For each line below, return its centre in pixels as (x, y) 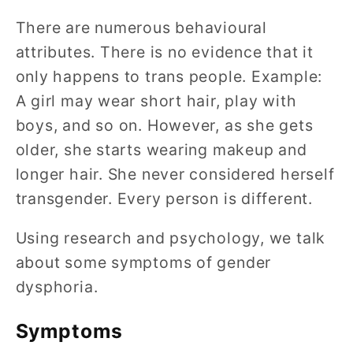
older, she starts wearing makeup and (161, 149)
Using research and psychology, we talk (171, 238)
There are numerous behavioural (141, 27)
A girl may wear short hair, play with (156, 100)
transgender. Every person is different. (164, 198)
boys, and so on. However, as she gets (164, 125)
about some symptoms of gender (143, 263)
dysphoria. (57, 287)
